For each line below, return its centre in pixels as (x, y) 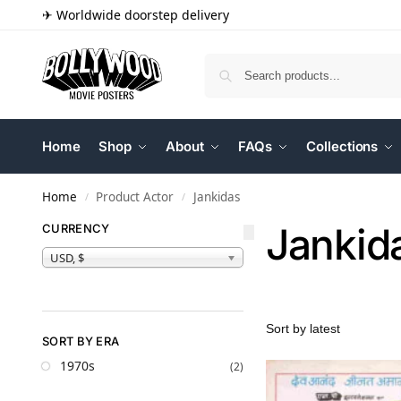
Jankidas (216, 197)
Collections (342, 146)
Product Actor (135, 197)
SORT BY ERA (81, 341)
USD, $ (67, 257)
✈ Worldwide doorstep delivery (136, 15)
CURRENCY (76, 228)
